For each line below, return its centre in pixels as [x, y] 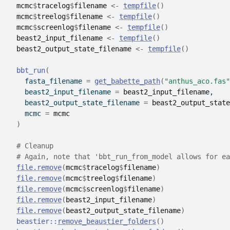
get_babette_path [127, 81]
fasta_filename [47, 81]
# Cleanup [35, 146]
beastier [33, 221]
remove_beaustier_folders [107, 221]
